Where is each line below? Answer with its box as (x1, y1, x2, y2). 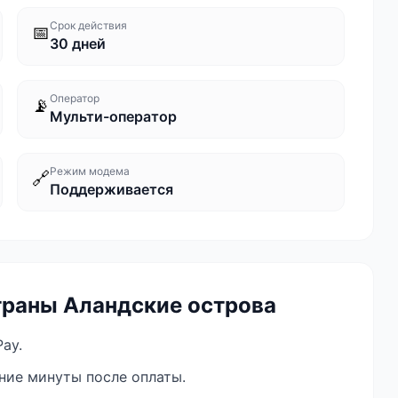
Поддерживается (49, 180, 173, 198)
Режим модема (49, 164, 130, 178)
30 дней (49, 35, 106, 52)
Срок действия (49, 19, 127, 32)
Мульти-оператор (49, 107, 177, 125)
